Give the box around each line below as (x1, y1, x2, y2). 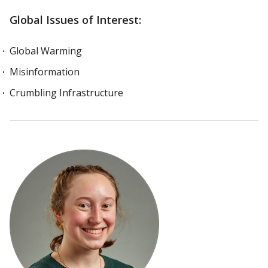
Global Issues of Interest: (10, 13, 141, 27)
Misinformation (10, 65, 80, 78)
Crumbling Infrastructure (10, 86, 123, 99)
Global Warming (10, 44, 82, 57)
